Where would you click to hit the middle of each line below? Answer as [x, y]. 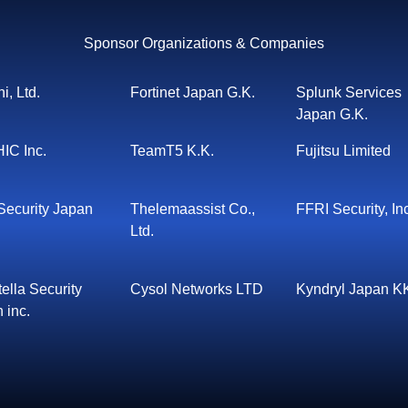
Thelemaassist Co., [192, 209]
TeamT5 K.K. [172, 151]
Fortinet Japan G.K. [192, 92]
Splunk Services [349, 92]
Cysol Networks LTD [196, 289]
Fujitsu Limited [344, 151]
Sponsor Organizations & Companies [204, 43]
